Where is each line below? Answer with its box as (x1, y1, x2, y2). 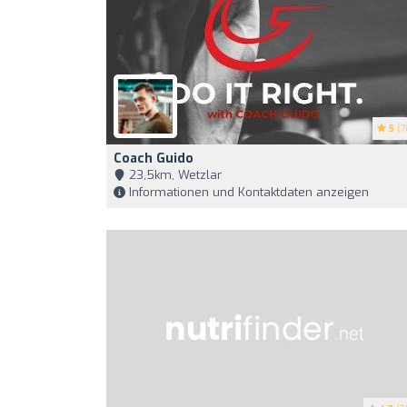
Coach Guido (114, 150, 194, 167)
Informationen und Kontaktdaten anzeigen (125, 184, 369, 200)
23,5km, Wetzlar (125, 167, 222, 183)
